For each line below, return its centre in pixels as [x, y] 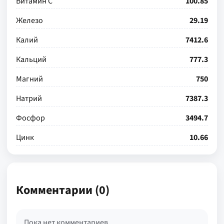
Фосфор [30, 118]
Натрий [29, 98]
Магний [29, 79]
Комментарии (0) [63, 190]
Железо [29, 20]
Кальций [31, 59]
